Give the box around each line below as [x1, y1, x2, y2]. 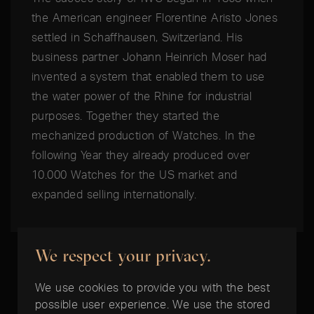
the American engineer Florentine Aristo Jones [32, 11, 278, 25]
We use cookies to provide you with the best [35, 280, 271, 294]
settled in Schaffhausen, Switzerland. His [32, 30, 243, 45]
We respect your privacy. [35, 244, 210, 265]
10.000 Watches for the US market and [32, 168, 238, 182]
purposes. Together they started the [32, 109, 219, 123]
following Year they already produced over [32, 148, 250, 163]
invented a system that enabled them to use [32, 69, 265, 84]
